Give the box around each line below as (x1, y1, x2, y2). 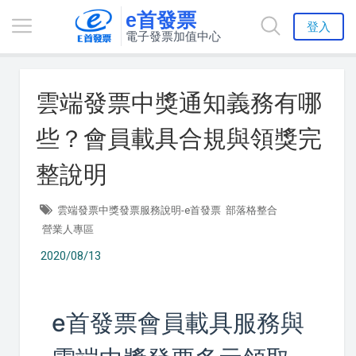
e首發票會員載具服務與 (52, 308, 304, 337)
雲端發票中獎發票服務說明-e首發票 (57, 204, 221, 216)
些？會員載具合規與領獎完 (36, 125, 322, 153)
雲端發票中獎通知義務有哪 (36, 89, 322, 117)
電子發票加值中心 (125, 29, 221, 43)
